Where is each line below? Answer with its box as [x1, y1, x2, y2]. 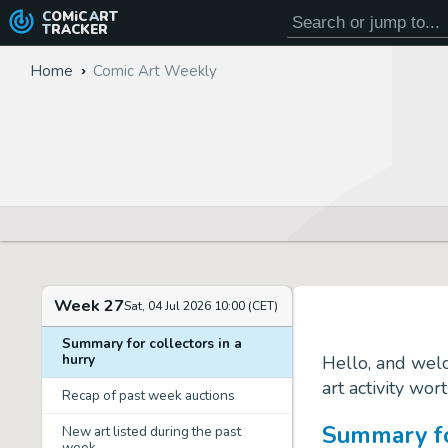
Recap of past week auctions [62, 385, 236, 405]
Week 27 [54, 293, 124, 317]
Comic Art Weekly [93, 61, 217, 81]
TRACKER [50, 19, 108, 39]
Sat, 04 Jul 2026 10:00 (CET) [124, 296, 278, 314]
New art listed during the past [62, 421, 242, 441]
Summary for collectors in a [62, 333, 243, 353]
